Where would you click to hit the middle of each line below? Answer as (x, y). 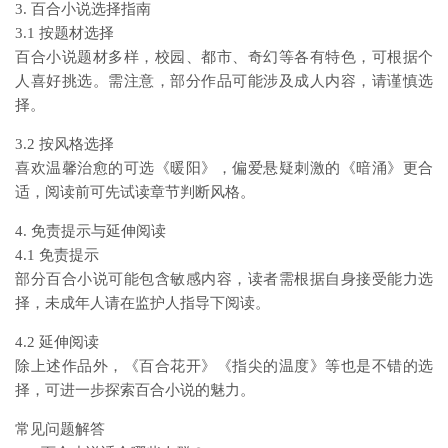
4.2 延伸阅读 (57, 342)
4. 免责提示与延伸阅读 (90, 231)
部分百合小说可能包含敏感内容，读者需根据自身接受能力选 (224, 279)
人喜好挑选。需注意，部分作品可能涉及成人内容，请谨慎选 (224, 81)
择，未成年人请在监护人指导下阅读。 (142, 303)
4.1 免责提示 (57, 255)
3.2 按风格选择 (64, 144)
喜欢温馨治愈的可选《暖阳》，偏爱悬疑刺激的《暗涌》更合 (224, 168)
